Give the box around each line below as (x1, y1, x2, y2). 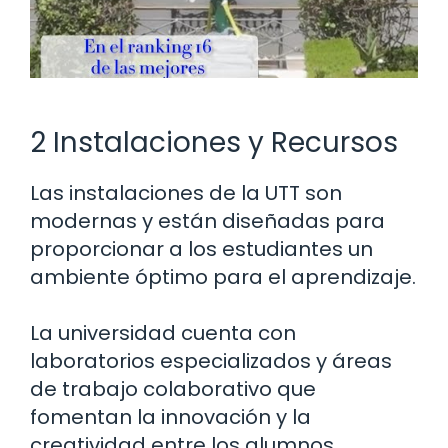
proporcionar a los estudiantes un (30, 235, 373, 264)
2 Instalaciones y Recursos (30, 123, 398, 163)
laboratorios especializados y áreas (30, 347, 392, 376)
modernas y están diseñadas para (30, 207, 385, 236)
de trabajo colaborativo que (30, 375, 316, 404)
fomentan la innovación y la (30, 403, 311, 432)
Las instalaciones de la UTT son (30, 179, 342, 208)
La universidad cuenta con (30, 319, 296, 348)
